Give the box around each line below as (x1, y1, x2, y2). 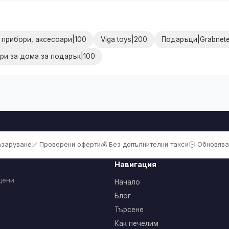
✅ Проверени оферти (31, 140, 101, 148)
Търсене (114, 205, 144, 214)
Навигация (114, 159, 156, 169)
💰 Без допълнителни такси (100, 140, 189, 148)
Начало (114, 177, 140, 186)
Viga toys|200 (101, 35, 147, 43)
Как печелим (114, 219, 158, 227)
